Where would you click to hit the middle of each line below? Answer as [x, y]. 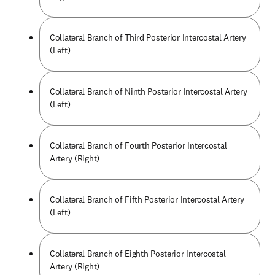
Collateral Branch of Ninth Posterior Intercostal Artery [149, 91]
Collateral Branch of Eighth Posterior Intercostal [138, 254]
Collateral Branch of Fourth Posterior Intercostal [138, 145]
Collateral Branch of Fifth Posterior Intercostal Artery [147, 199]
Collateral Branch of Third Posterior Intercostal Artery [148, 37]
